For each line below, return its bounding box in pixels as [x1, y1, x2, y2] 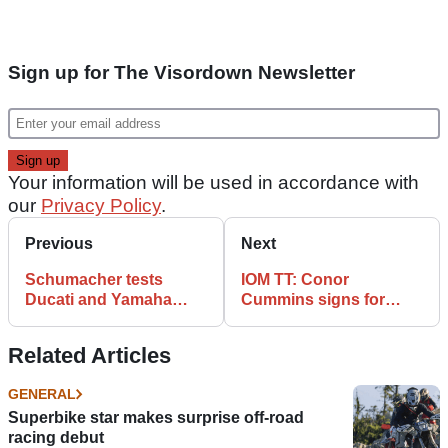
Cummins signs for [241, 290, 385, 308]
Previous [25, 234, 93, 252]
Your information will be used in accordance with [8, 171, 419, 193]
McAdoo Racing [241, 310, 363, 328]
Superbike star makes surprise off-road [8, 408, 304, 426]
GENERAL [8, 385, 76, 402]
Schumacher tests [25, 270, 163, 288]
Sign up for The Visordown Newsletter [8, 61, 355, 83]
